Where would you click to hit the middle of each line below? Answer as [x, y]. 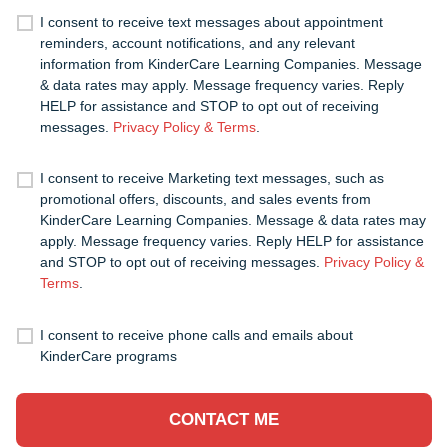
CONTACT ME [224, 419]
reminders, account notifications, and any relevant [197, 42]
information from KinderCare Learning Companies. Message [230, 63]
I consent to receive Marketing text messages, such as [211, 178]
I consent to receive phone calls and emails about [196, 335]
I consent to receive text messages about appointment [211, 21]
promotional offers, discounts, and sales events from [205, 199]
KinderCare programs [108, 356]
